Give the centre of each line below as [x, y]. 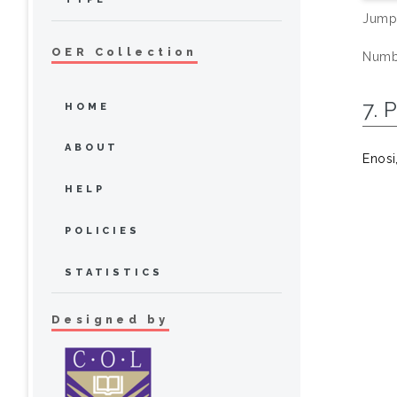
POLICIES [102, 230]
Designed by [110, 320]
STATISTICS [114, 272]
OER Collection [125, 51]
